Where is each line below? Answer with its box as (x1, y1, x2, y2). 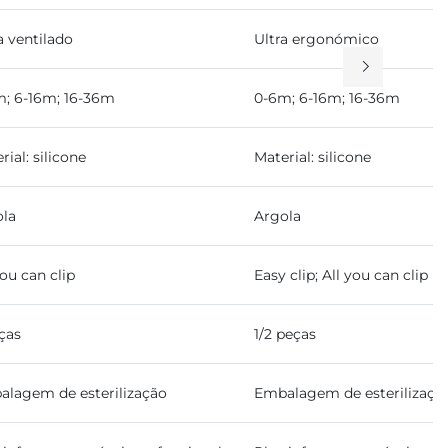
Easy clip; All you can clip (254, 266, 428, 284)
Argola (254, 207, 301, 225)
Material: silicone (254, 148, 371, 166)
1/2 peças (254, 325, 316, 343)
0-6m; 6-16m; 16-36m (254, 89, 400, 107)
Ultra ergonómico (254, 30, 379, 48)
